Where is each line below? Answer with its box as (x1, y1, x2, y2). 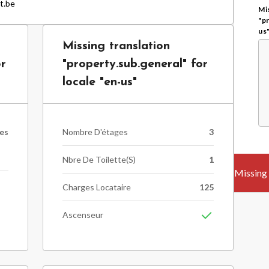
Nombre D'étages (62, 127, 128, 137)
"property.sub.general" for (62, 58, 208, 70)
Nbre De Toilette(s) (62, 154, 136, 165)
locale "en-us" (62, 76, 137, 88)
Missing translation (62, 40, 170, 52)
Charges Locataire (62, 182, 131, 192)
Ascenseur (62, 210, 103, 220)
